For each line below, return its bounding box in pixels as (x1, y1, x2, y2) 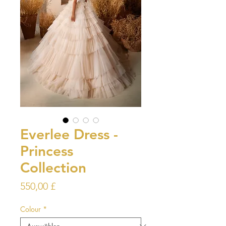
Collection (20, 158, 86, 176)
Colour (20, 204, 41, 214)
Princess (20, 142, 73, 159)
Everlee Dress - (20, 125, 118, 143)
